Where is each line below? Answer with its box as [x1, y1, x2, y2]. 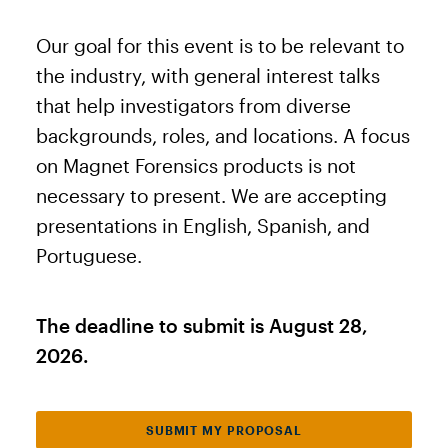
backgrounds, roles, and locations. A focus [36, 124, 410, 148]
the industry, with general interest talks [36, 64, 380, 88]
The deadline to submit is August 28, [36, 314, 368, 338]
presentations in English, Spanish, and [36, 214, 370, 238]
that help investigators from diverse [36, 94, 351, 118]
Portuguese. [36, 244, 142, 268]
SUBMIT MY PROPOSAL [145, 423, 303, 438]
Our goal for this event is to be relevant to [36, 34, 404, 58]
